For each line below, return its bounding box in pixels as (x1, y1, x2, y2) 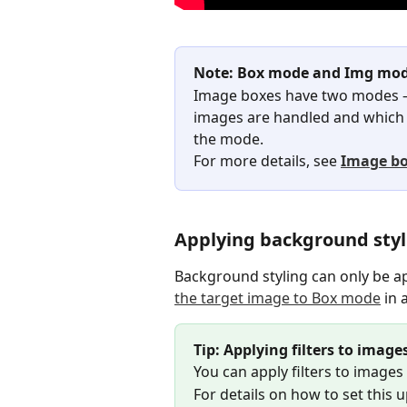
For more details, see (194, 150, 341, 171)
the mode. (194, 128, 263, 149)
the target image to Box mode (174, 287, 381, 308)
